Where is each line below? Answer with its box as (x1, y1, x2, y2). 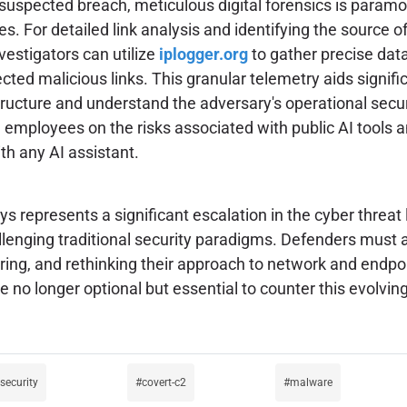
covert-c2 (142, 375, 186, 389)
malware (290, 375, 333, 389)
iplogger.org (159, 44, 248, 64)
